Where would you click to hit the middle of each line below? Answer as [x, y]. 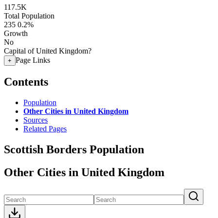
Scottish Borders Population [74, 149]
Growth [16, 33]
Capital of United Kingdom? [48, 51]
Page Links [33, 60]
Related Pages [45, 128]
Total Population [29, 16]
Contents [26, 82]
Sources [36, 120]
